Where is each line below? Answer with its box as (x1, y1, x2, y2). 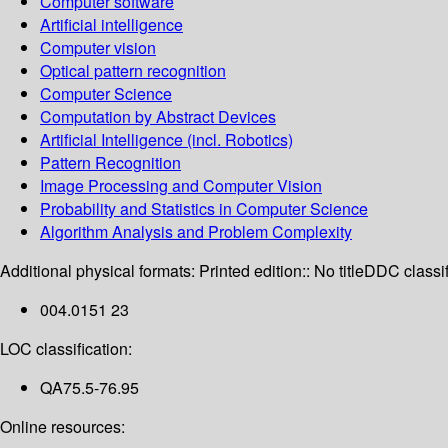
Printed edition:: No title (199, 259, 364, 283)
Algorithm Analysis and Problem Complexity (40, 220, 352, 244)
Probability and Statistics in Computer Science (40, 197, 368, 221)
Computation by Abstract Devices (40, 105, 276, 129)
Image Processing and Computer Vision (40, 174, 322, 198)
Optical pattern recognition (40, 59, 226, 83)
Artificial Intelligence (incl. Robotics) (40, 128, 293, 152)
